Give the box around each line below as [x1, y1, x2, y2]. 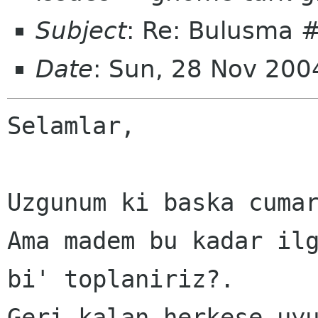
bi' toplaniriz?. [7, 265, 234, 294]
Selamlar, [7, 111, 135, 141]
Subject [35, 16, 126, 45]
